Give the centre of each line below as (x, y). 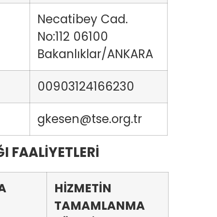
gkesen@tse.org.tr (90, 119)
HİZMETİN (83, 188)
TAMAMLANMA (100, 206)
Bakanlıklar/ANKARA (95, 54)
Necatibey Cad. (83, 19)
